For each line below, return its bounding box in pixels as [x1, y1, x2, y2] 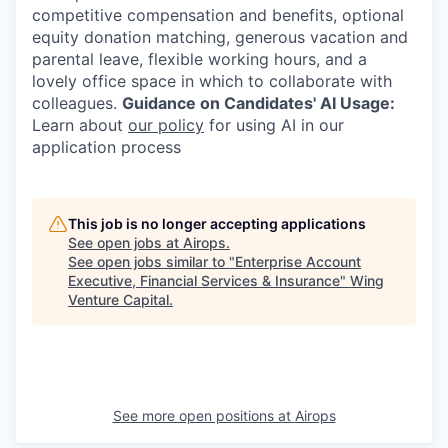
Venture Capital [68, 291, 169, 309]
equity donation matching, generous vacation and [32, 27, 408, 48]
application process [32, 137, 181, 158]
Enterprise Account [235, 253, 361, 271]
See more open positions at [112, 407, 295, 425]
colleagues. [32, 93, 122, 114]
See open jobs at [68, 234, 183, 252]
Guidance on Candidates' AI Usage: [122, 93, 395, 114]
